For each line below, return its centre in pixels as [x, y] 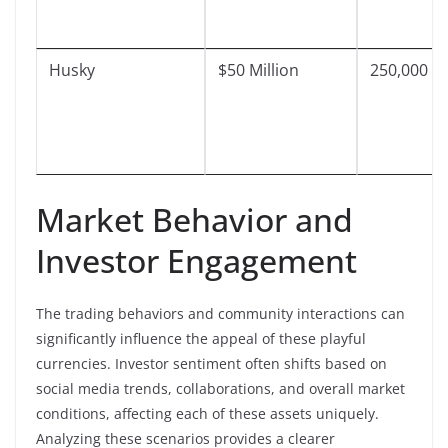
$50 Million [258, 69]
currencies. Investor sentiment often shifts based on [211, 363]
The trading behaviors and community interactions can [220, 313]
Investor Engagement [196, 260]
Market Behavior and [194, 219]
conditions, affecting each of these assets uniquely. [207, 413]
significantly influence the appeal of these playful [201, 338]
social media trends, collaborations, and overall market [220, 388]
